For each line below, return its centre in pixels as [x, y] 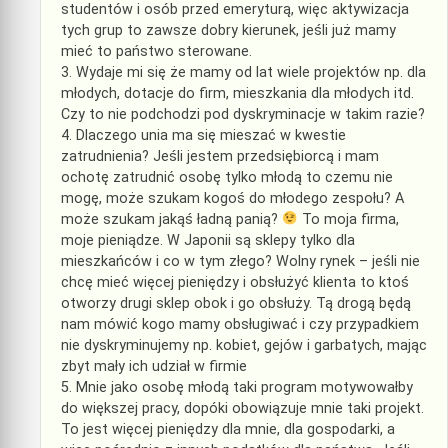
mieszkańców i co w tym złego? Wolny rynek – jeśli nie [240, 261]
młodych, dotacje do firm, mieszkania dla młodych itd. [237, 93]
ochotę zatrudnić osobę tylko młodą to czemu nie [227, 177]
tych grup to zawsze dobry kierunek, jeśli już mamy [228, 30]
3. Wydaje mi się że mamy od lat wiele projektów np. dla [243, 72]
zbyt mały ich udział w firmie [154, 366]
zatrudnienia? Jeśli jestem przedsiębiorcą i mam [220, 156]
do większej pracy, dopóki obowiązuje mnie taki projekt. [242, 408]
